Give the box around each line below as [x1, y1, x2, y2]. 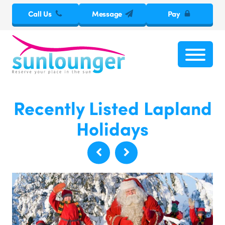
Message [91, 8, 123, 19]
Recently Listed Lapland [13, 95, 212, 121]
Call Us [28, 8, 52, 19]
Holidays [76, 116, 149, 142]
